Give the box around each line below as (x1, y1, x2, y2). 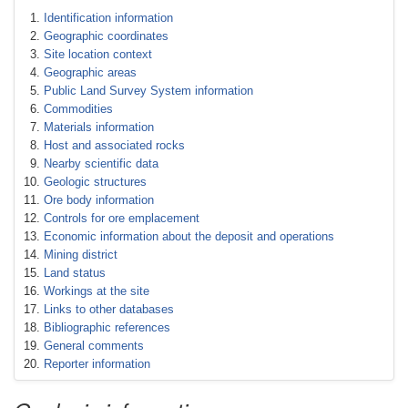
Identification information (44, 11, 173, 25)
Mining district (44, 248, 117, 261)
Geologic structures (44, 175, 147, 189)
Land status (44, 266, 106, 280)
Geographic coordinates (44, 29, 168, 43)
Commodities (44, 102, 113, 116)
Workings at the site (44, 284, 149, 298)
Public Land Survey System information (44, 84, 253, 97)
